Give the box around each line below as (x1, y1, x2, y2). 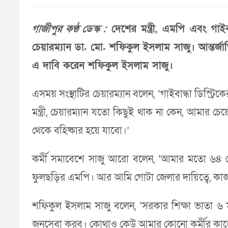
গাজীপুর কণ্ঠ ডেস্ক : (31, 22, 107, 36)
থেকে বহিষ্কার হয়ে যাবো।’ (32, 124, 129, 137)
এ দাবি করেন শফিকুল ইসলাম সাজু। (32, 59, 173, 72)
